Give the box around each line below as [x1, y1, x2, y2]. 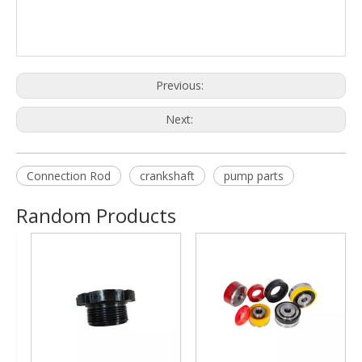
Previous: [155, 78, 207, 94]
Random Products [16, 202, 176, 229]
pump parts [224, 168, 284, 184]
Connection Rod [27, 168, 111, 184]
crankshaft [140, 168, 195, 184]
